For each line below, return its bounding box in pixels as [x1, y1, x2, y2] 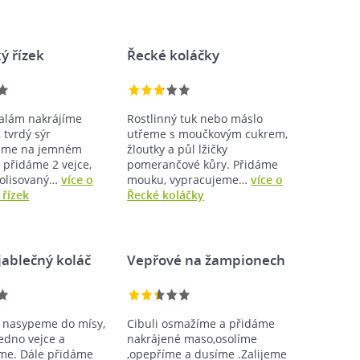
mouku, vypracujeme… [127, 171, 252, 187]
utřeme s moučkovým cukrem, [127, 125, 288, 141]
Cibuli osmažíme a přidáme [127, 315, 276, 331]
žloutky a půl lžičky [127, 141, 228, 157]
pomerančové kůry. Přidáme [127, 156, 279, 172]
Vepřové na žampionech [127, 250, 286, 269]
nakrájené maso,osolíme [127, 330, 258, 346]
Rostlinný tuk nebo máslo [127, 110, 264, 126]
